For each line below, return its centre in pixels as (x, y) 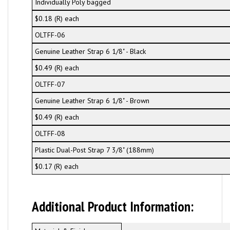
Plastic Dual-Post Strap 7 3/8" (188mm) (94, 150)
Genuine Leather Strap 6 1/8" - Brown (92, 101)
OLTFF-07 (50, 84)
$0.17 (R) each (56, 166)
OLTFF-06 (50, 35)
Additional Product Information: (112, 206)
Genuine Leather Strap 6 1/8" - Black (90, 51)
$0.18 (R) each (57, 18)
